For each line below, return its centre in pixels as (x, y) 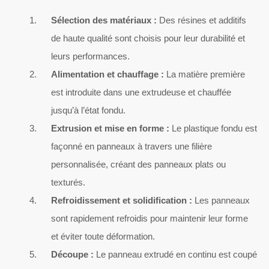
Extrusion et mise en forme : (110, 128)
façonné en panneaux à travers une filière (131, 146)
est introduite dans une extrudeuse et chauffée (141, 92)
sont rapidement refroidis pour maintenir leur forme (150, 218)
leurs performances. (90, 56)
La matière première (204, 74)
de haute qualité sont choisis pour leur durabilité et (148, 38)
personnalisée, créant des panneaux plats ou (138, 164)
